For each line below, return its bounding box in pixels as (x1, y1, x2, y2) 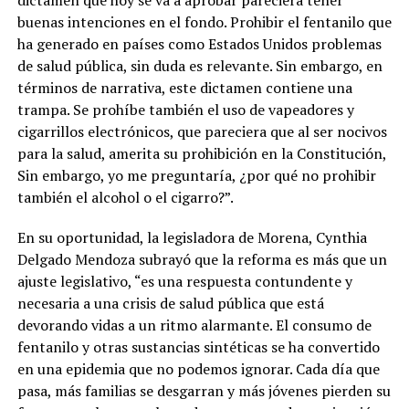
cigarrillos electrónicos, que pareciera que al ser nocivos (16, 121, 387, 142)
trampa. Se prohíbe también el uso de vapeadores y (16, 99, 354, 120)
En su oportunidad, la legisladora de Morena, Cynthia (16, 226, 367, 247)
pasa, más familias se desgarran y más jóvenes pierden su (16, 380, 391, 401)
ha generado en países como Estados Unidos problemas (16, 33, 382, 54)
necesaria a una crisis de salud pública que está (16, 292, 324, 313)
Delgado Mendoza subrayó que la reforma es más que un (16, 248, 387, 269)
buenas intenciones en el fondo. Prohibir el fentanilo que (16, 11, 392, 32)
